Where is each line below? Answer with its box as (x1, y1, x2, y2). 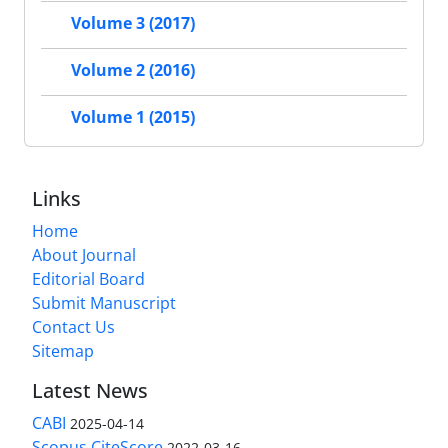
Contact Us (32, 316, 115, 339)
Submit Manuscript (32, 292, 176, 315)
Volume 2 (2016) (71, 59, 195, 82)
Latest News (32, 377, 148, 405)
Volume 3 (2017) (71, 12, 195, 35)
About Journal (32, 244, 136, 267)
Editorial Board (32, 268, 145, 291)
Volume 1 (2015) (71, 106, 195, 129)
